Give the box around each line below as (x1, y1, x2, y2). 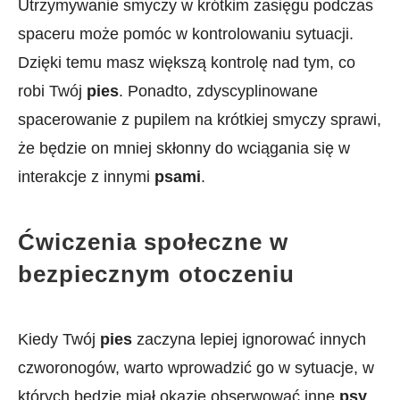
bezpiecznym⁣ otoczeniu (18, 261, 295, 287)
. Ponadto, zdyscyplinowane (119, 82, 318, 100)
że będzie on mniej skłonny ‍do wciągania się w (18, 139, 350, 157)
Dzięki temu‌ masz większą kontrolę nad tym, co (18, 54, 355, 71)
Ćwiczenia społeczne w (18, 229, 288, 255)
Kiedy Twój (18, 330, 100, 348)
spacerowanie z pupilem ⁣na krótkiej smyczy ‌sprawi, (18, 111, 381, 129)
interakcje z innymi (18, 168, 154, 186)
